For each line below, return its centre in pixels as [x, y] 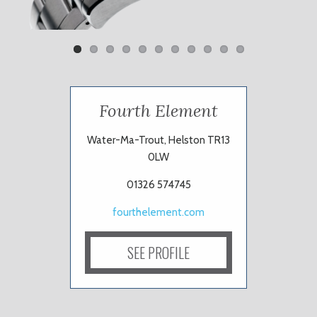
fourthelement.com [158, 213]
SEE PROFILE [158, 253]
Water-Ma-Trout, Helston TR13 [158, 140]
